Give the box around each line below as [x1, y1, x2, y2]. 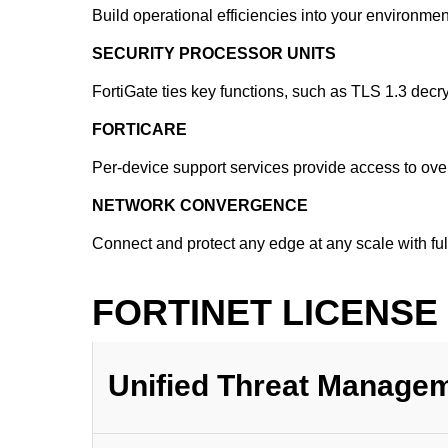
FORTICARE [92, 121, 187, 138]
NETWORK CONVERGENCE [92, 197, 308, 214]
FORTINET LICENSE [92, 292, 438, 333]
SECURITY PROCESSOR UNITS [92, 45, 336, 62]
